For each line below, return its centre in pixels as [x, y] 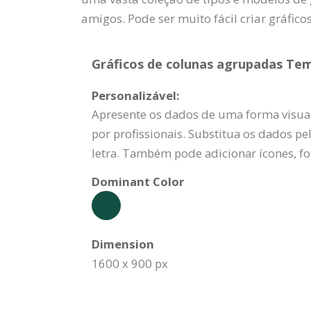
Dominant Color [138, 182]
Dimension [123, 244]
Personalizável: [136, 95]
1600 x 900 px [130, 263]
